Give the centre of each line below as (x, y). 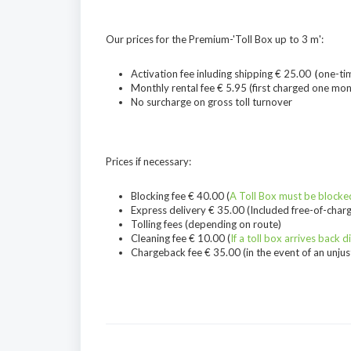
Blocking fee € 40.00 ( (180, 196)
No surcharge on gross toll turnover (212, 102)
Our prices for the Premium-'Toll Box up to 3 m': (215, 39)
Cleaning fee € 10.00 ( (181, 238)
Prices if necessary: (148, 161)
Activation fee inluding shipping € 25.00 (221, 74)
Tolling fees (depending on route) (206, 224)
